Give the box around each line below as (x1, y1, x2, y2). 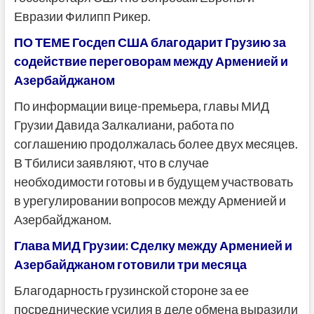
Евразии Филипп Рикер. (13, 8, 151, 25)
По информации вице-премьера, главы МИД (13, 98, 269, 114)
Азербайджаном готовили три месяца (13, 257, 247, 273)
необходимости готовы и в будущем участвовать (13, 174, 293, 190)
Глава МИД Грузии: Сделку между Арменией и (13, 238, 292, 254)
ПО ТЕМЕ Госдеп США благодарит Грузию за (13, 34, 286, 50)
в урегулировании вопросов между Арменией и (13, 193, 286, 209)
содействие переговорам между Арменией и (13, 53, 288, 69)
